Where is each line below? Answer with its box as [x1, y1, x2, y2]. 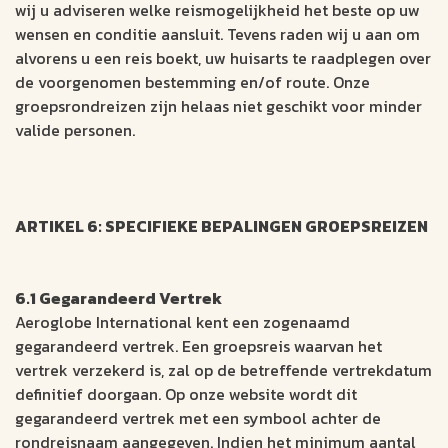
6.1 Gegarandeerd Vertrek [15, 286, 222, 311]
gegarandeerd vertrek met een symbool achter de [15, 406, 381, 431]
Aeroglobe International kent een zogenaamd [15, 310, 350, 335]
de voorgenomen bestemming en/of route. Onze [15, 70, 370, 95]
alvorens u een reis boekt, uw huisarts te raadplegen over [15, 46, 431, 71]
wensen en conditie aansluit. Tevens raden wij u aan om [15, 22, 420, 47]
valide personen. [15, 118, 135, 143]
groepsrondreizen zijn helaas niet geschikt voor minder [15, 94, 422, 119]
